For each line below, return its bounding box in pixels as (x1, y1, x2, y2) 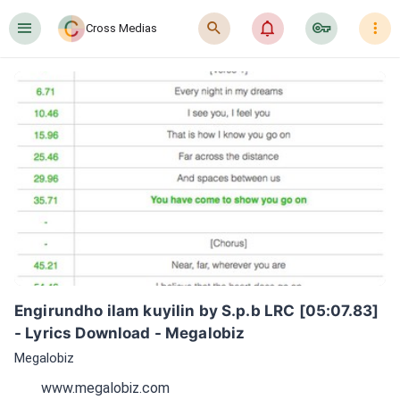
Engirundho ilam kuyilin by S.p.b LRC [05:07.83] (14, 302, 379, 320)
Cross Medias (86, 21, 157, 35)
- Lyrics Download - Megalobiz (14, 324, 246, 342)
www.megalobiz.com (41, 379, 170, 396)
